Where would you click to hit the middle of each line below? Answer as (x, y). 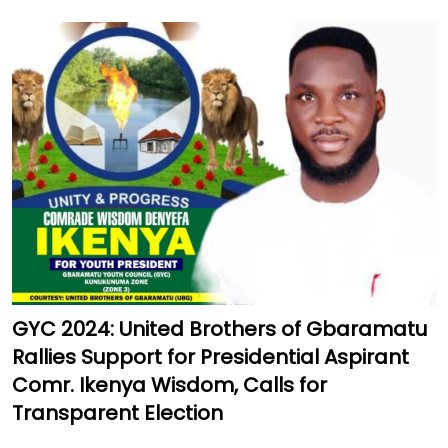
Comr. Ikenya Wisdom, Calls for (169, 385)
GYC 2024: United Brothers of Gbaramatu (219, 329)
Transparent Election (117, 413)
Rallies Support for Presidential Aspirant (210, 357)
